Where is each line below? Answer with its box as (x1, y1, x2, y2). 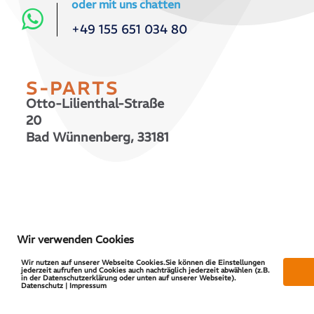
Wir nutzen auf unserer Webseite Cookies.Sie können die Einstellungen (21, 258, 265, 267)
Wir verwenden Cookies (17, 233, 134, 246)
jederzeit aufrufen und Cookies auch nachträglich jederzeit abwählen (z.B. (21, 266, 270, 275)
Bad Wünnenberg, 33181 (26, 128, 169, 145)
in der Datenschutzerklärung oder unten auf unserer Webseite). (21, 273, 236, 282)
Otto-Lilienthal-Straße (26, 95, 164, 111)
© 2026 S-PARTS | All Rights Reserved (8, 193, 191, 206)
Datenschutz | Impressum (21, 281, 107, 290)
